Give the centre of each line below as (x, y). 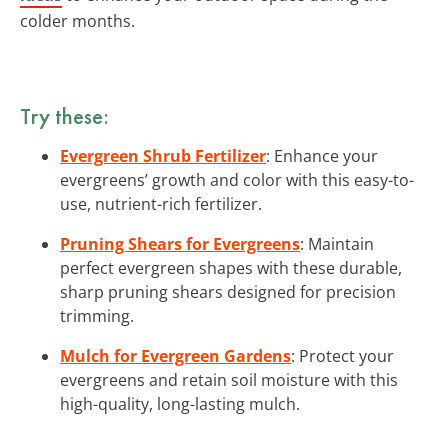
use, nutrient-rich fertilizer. (161, 203)
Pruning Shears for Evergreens (180, 243)
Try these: (64, 115)
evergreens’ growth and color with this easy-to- (237, 179)
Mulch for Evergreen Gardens (175, 355)
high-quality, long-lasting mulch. (180, 403)
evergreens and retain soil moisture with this (229, 379)
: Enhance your (322, 155)
